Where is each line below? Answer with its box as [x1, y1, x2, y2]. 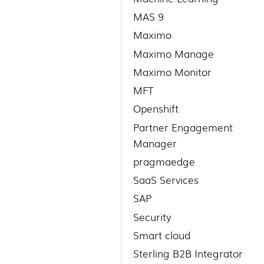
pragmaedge [133, 153, 196, 169]
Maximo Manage [133, 45, 214, 61]
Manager [133, 135, 177, 150]
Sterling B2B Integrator [133, 246, 243, 261]
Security [133, 209, 172, 224]
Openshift [133, 101, 179, 116]
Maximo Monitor [133, 64, 212, 79]
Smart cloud [133, 227, 191, 242]
